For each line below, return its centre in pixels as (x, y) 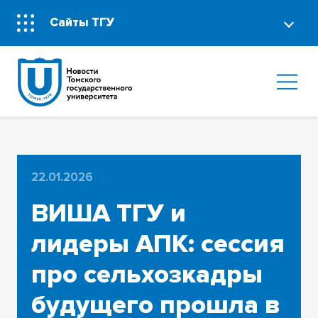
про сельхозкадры (147, 274)
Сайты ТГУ (82, 23)
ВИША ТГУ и (108, 213)
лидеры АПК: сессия (158, 244)
